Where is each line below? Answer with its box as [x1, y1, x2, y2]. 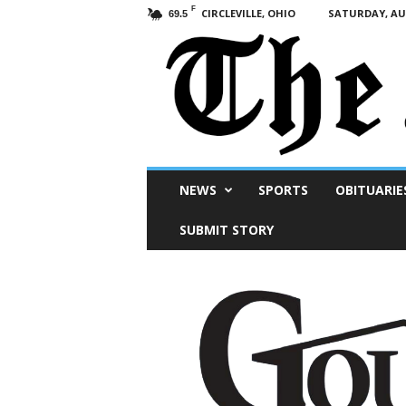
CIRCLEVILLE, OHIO [200, 6, 295, 20]
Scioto [145, 169, 179, 183]
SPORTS [257, 181, 308, 199]
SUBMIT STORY [179, 221, 274, 239]
